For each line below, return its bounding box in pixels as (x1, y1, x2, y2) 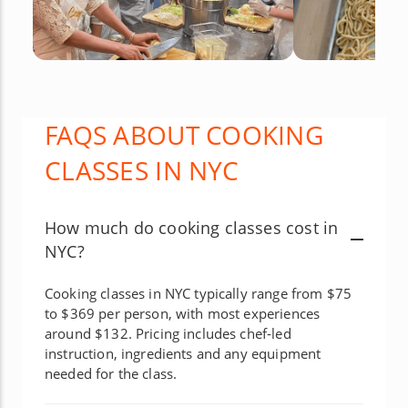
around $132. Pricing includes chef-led (45, 323, 291, 342)
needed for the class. (45, 363, 178, 382)
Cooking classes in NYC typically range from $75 (45, 283, 352, 302)
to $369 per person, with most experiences (45, 303, 321, 322)
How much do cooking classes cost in (45, 216, 339, 239)
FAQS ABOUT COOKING (45, 117, 324, 152)
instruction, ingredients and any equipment (45, 343, 321, 362)
